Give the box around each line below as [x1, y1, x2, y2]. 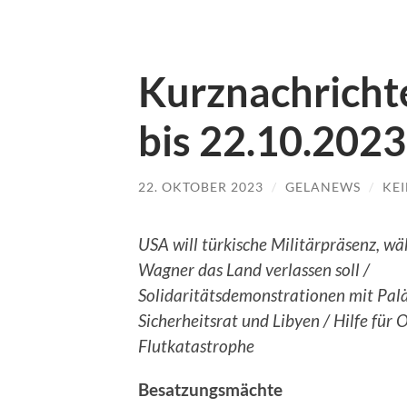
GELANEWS [285, 179, 361, 194]
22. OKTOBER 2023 [138, 179, 263, 194]
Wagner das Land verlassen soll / [138, 258, 370, 280]
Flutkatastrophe [138, 334, 254, 356]
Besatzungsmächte [138, 378, 283, 400]
